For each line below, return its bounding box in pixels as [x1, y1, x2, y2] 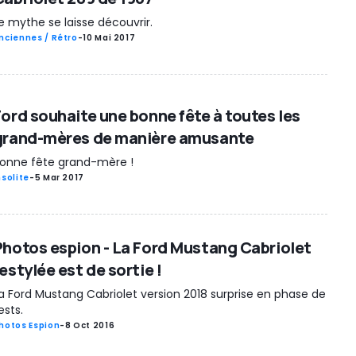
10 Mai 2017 [83, 31, 136, 44]
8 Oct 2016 [64, 319, 115, 332]
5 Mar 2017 [34, 171, 85, 184]
